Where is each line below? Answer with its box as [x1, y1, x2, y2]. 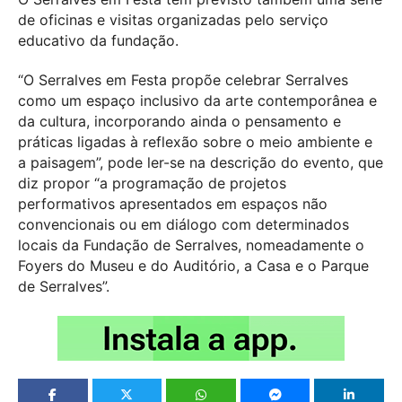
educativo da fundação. [18, 31, 179, 50]
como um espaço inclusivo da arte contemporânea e [18, 91, 377, 109]
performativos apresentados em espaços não [18, 194, 328, 213]
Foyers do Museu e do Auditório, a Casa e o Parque [18, 256, 369, 275]
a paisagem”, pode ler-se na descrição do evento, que [18, 153, 383, 171]
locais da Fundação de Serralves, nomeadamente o [18, 235, 364, 254]
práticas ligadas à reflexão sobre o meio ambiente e [18, 132, 372, 151]
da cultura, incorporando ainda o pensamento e [18, 111, 341, 130]
